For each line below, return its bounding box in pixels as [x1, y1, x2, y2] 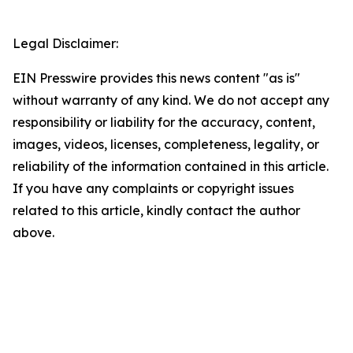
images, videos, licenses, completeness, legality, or [13, 136, 319, 152]
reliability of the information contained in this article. [13, 158, 329, 174]
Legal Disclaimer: [13, 35, 118, 51]
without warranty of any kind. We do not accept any [13, 92, 329, 108]
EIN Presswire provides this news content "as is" [13, 70, 300, 86]
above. [13, 225, 54, 240]
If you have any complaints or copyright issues [13, 180, 294, 196]
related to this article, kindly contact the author [13, 203, 300, 218]
